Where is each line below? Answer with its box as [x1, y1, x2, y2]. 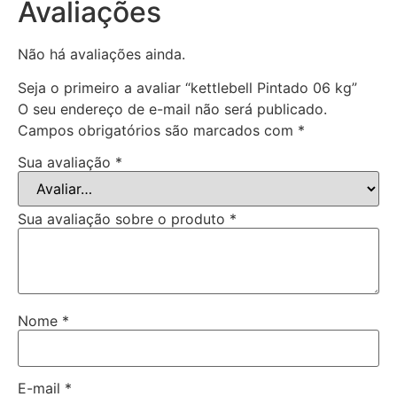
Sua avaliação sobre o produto [18, 210, 230, 229]
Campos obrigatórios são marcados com [18, 121, 298, 140]
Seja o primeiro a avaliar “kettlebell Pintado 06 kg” [18, 79, 357, 97]
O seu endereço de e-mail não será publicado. [18, 100, 327, 119]
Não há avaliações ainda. [18, 45, 185, 64]
